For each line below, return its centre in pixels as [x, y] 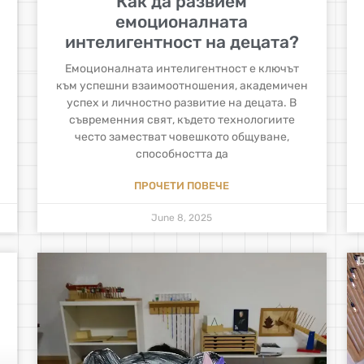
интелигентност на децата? [182, 41]
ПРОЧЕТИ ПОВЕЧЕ [182, 185]
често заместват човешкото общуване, [182, 136]
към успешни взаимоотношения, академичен [182, 85]
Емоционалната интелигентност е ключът [182, 68]
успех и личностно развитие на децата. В [182, 102]
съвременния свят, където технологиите [182, 119]
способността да [182, 154]
